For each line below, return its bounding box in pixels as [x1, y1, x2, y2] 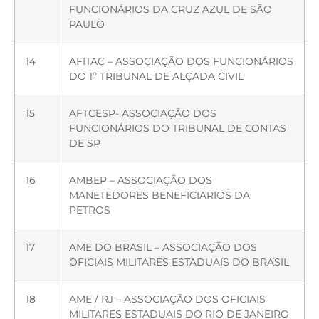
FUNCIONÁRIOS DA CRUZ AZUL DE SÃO [69, 2, 272, 16]
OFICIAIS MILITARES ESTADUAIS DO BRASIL [69, 255, 289, 268]
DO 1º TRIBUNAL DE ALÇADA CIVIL [69, 69, 244, 83]
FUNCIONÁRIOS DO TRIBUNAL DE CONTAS [69, 121, 286, 135]
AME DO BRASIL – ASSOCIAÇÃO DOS [69, 240, 257, 253]
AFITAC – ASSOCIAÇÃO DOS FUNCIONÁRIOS [69, 54, 293, 68]
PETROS [69, 203, 110, 216]
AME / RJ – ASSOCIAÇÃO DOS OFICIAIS [69, 292, 266, 305]
